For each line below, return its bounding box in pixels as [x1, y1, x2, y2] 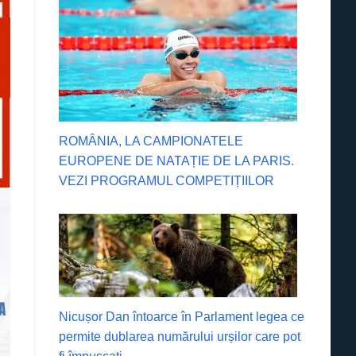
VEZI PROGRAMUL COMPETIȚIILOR [59, 173, 275, 188]
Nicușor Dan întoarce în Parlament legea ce [59, 309, 305, 323]
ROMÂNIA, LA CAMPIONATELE [59, 133, 244, 148]
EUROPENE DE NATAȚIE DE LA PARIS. [59, 153, 295, 168]
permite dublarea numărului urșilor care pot [59, 329, 301, 343]
